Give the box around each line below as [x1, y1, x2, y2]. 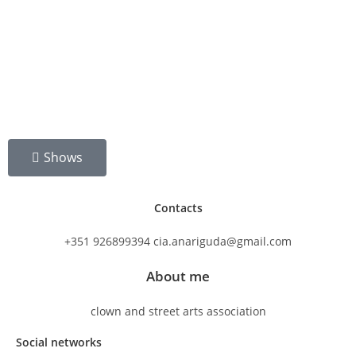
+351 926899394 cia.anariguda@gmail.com [64, 233, 292, 249]
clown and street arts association [90, 303, 266, 319]
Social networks [16, 334, 102, 350]
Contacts [153, 199, 203, 215]
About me [146, 266, 210, 285]
